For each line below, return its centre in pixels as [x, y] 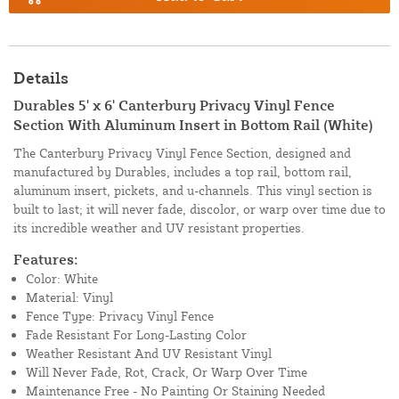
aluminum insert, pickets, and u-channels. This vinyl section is [193, 191]
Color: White [62, 279]
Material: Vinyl [69, 297]
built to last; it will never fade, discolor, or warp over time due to [199, 209]
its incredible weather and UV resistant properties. [159, 228]
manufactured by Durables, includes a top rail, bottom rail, [183, 172]
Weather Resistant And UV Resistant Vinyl [149, 354]
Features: [46, 260]
